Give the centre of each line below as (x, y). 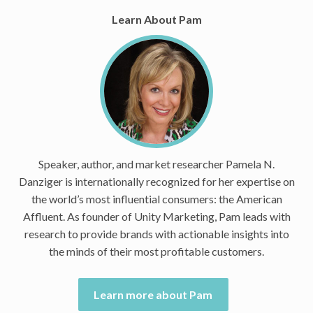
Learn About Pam (156, 19)
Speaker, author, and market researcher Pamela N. (156, 163)
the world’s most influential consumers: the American (156, 198)
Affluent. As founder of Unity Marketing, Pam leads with (156, 216)
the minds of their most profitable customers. (156, 251)
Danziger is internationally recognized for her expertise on (156, 181)
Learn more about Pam (153, 294)
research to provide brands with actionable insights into (156, 233)
